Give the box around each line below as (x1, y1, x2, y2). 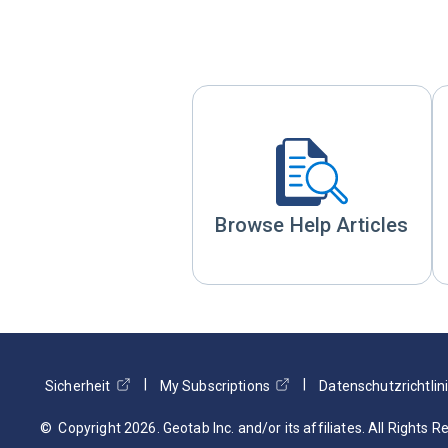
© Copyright (40, 420, 124, 436)
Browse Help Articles (215, 213, 409, 237)
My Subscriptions (159, 378, 271, 394)
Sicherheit (45, 378, 111, 394)
